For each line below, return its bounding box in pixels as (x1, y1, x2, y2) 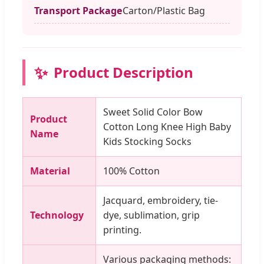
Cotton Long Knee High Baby (103, 120, 231, 133)
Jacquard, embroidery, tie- (103, 193, 218, 207)
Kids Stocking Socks (103, 134, 192, 148)
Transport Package (34, 4, 122, 17)
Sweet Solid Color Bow (103, 105, 203, 118)
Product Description (54, 62, 193, 82)
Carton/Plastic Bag (123, 4, 205, 17)
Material (30, 164, 70, 177)
